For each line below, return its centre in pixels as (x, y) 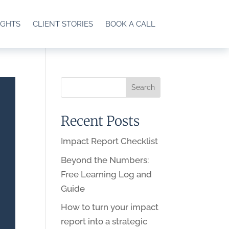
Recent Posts (100, 121)
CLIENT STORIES (63, 24)
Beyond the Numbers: (105, 160)
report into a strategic (104, 221)
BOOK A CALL (130, 24)
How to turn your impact (110, 207)
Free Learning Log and (107, 174)
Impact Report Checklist (110, 141)
